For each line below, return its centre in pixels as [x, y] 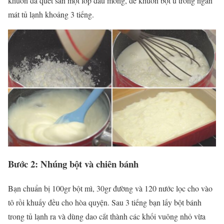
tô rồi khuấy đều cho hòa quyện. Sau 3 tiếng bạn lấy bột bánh [105, 202]
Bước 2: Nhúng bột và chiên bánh [73, 164]
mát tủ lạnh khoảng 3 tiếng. [51, 14]
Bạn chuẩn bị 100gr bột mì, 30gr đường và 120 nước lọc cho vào [110, 188]
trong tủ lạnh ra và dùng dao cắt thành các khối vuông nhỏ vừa [107, 216]
